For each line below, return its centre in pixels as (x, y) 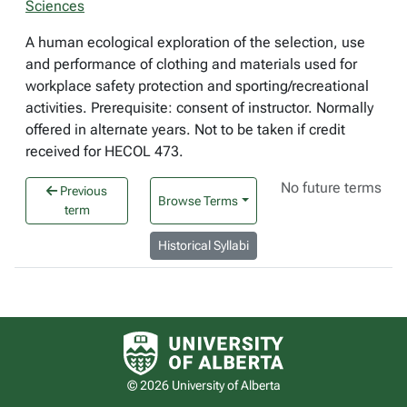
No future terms (332, 188)
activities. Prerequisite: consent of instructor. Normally (199, 108)
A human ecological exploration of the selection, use (195, 42)
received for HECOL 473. (104, 151)
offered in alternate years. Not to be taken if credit (185, 129)
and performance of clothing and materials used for (191, 64)
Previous (83, 191)
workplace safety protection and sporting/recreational (197, 86)
